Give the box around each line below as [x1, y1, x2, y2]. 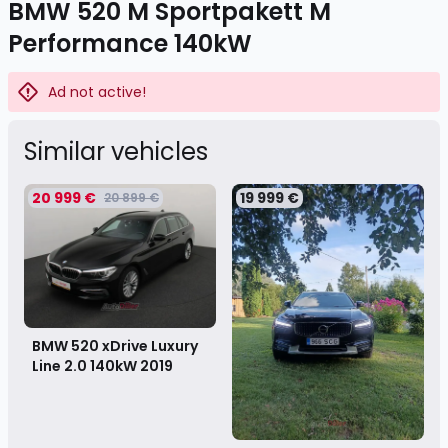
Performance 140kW [8, 27, 252, 60]
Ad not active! [48, 82, 146, 102]
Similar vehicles [24, 135, 208, 168]
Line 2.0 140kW [32, 356, 140, 376]
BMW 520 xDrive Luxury [32, 336, 198, 356]
